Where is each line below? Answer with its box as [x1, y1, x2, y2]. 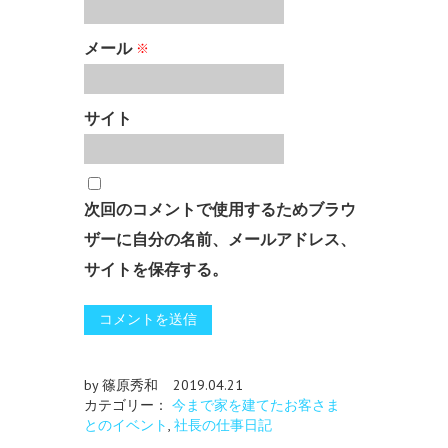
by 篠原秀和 [84, 376, 158, 395]
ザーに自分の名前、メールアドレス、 [84, 231, 356, 249]
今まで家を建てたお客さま [172, 396, 340, 415]
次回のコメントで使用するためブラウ [84, 201, 356, 219]
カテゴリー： [84, 396, 172, 415]
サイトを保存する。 [84, 261, 228, 279]
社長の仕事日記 [174, 416, 272, 435]
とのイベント [84, 416, 168, 435]
